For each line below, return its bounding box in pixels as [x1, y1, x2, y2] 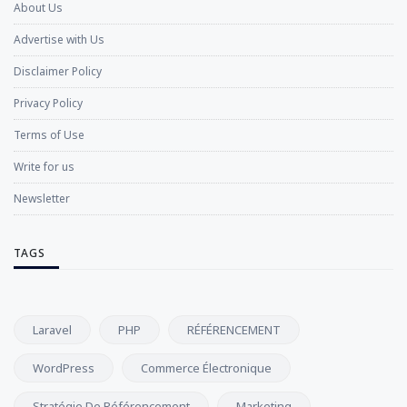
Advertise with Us [14, 32, 104, 48]
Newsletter [14, 191, 70, 207]
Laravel [33, 322, 72, 339]
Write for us [14, 159, 74, 175]
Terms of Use [14, 127, 84, 144]
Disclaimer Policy [14, 64, 102, 80]
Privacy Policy [14, 95, 83, 112]
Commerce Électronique [141, 360, 272, 377]
